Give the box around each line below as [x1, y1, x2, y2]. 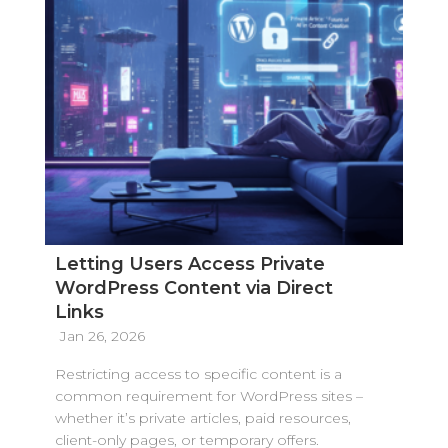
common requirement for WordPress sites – [54, 386, 363, 405]
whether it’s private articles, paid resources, [54, 408, 351, 427]
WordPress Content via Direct [54, 276, 333, 299]
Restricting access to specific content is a [54, 364, 342, 383]
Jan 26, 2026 [59, 326, 145, 345]
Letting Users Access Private [54, 252, 325, 275]
